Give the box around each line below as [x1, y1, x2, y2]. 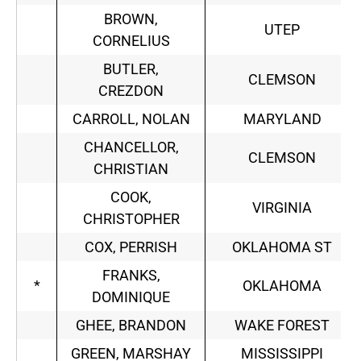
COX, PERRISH [85, 239, 177, 256]
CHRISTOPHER [82, 210, 180, 228]
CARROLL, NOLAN [72, 110, 190, 128]
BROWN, [104, 10, 158, 28]
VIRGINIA [252, 199, 312, 217]
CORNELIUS [92, 32, 170, 50]
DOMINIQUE [92, 288, 170, 306]
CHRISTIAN [93, 160, 168, 178]
